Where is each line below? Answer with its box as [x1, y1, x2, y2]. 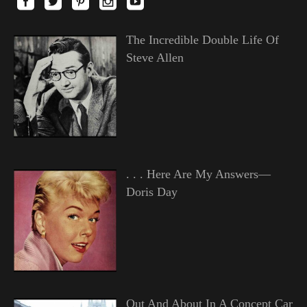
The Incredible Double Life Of [125, 33, 279, 47]
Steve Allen [125, 51, 184, 65]
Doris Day [125, 185, 177, 199]
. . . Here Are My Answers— [125, 167, 271, 182]
